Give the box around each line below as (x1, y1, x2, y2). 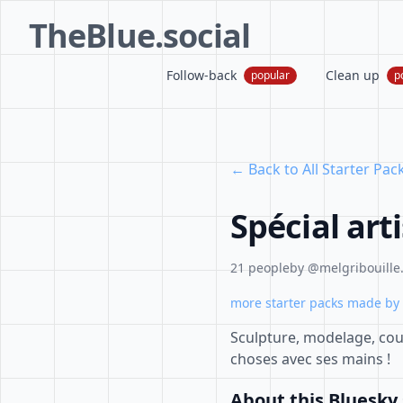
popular (251, 67, 290, 83)
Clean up (326, 67, 380, 84)
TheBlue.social (29, 13, 251, 58)
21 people (230, 259, 290, 276)
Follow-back (166, 67, 237, 84)
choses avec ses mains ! (230, 349, 390, 369)
